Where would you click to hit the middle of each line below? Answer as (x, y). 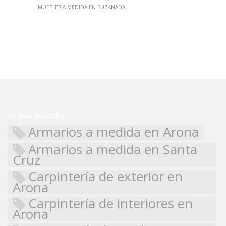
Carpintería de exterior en (105, 176)
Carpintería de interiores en (110, 203)
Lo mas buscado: (36, 115)
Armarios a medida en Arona (114, 131)
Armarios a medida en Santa (113, 149)
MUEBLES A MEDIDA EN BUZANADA (81, 7)
